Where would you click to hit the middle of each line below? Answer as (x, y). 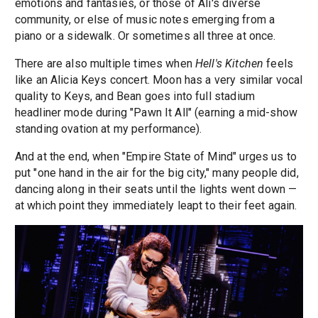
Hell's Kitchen (230, 64)
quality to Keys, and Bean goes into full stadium (135, 97)
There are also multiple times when (105, 64)
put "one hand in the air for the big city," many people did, (157, 173)
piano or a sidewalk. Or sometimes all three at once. (145, 36)
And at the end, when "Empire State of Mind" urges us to (156, 157)
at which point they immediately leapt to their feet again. (156, 206)
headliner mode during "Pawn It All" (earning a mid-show (156, 113)
